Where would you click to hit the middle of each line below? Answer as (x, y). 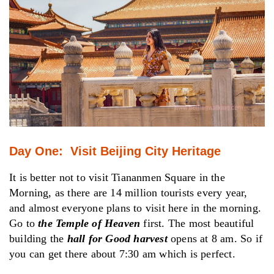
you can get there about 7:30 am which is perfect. (122, 254)
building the (38, 238)
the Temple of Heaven (89, 223)
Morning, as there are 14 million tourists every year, (128, 192)
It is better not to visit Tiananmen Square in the (117, 177)
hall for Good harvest (117, 238)
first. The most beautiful (197, 223)
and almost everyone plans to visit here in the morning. (135, 208)
